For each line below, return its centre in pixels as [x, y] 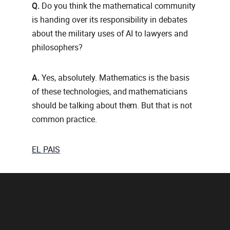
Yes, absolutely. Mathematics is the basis [116, 78]
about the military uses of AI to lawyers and [110, 34]
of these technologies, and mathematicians [110, 92]
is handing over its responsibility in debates [110, 20]
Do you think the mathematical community [119, 6]
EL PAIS [46, 150]
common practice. [64, 120]
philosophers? [57, 48]
